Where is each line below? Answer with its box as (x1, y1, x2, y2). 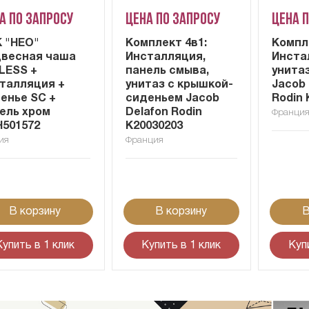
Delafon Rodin (125, 107, 202, 117)
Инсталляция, (125, 52, 206, 62)
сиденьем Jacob (125, 93, 219, 103)
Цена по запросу (125, 11, 221, 28)
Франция (125, 135, 163, 145)
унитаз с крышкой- (125, 79, 233, 90)
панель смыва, (125, 66, 209, 76)
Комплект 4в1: (125, 38, 207, 48)
